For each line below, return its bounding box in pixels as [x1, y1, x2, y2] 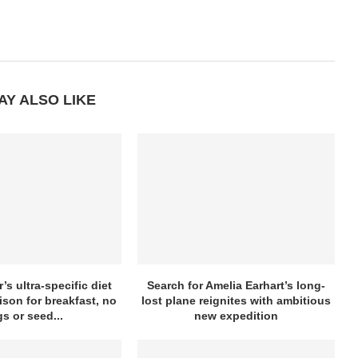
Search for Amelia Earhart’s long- [147, 279, 326, 292]
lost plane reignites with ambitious [141, 294, 332, 308]
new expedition [194, 309, 279, 323]
